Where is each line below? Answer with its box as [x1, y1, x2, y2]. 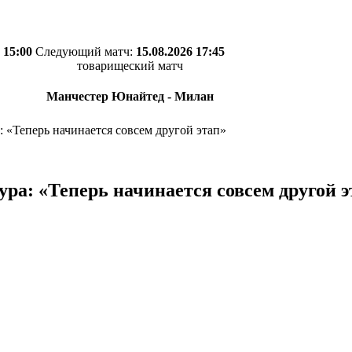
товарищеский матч [77, 59, 183, 72]
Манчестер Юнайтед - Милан [46, 90, 214, 104]
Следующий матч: [35, 45, 136, 58]
